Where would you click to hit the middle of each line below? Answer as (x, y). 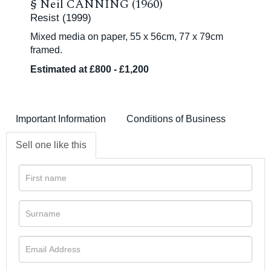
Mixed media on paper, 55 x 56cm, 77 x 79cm (127, 37)
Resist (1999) (61, 18)
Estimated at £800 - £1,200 (90, 70)
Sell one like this (51, 145)
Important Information (61, 119)
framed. (46, 50)
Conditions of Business (176, 119)
